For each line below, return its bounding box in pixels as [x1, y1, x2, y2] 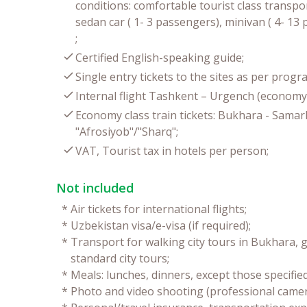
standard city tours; [71, 250, 169, 266]
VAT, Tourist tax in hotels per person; [75, 143, 269, 158]
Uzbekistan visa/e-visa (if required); [71, 217, 251, 233]
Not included [56, 179, 134, 196]
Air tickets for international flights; [71, 201, 247, 217]
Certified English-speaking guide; [75, 49, 244, 65]
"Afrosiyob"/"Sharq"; [75, 123, 178, 139]
